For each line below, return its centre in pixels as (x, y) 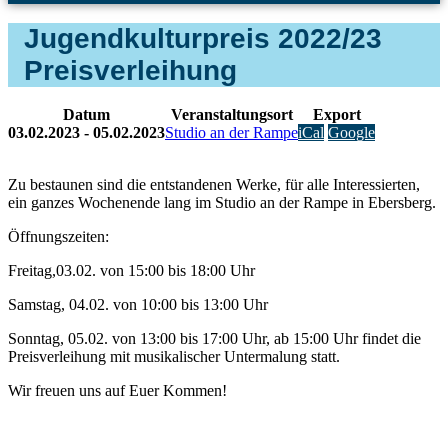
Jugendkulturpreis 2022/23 (203, 38)
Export (336, 114)
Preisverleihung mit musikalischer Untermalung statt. (174, 356)
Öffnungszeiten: (58, 236)
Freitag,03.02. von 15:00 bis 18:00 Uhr (131, 270)
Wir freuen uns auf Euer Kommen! (117, 390)
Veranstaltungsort (231, 114)
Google (351, 132)
